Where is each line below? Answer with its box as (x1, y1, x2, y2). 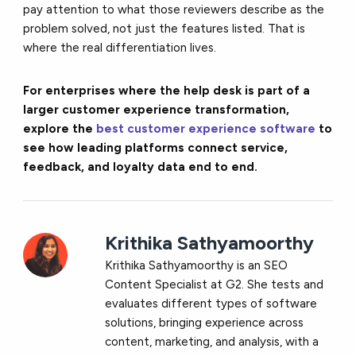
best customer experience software (96, 121, 316, 136)
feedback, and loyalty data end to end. (23, 159, 258, 174)
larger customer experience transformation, (23, 102, 290, 117)
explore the (23, 121, 97, 136)
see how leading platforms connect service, (23, 140, 288, 155)
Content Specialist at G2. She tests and (105, 277, 324, 292)
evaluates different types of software (105, 296, 318, 311)
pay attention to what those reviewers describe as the (23, 2, 325, 17)
